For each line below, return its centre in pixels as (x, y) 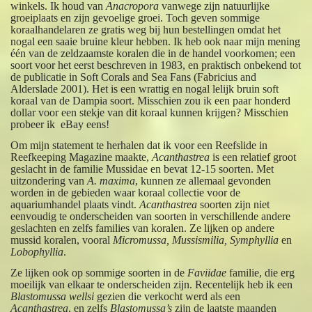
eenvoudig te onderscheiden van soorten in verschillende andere (151, 216)
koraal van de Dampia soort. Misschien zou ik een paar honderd (151, 100)
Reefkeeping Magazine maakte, (81, 157)
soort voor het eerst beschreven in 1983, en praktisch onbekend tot (156, 65)
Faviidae (207, 272)
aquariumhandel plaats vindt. (75, 204)
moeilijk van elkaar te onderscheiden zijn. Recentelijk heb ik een (152, 284)
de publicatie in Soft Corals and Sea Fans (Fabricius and (134, 77)
